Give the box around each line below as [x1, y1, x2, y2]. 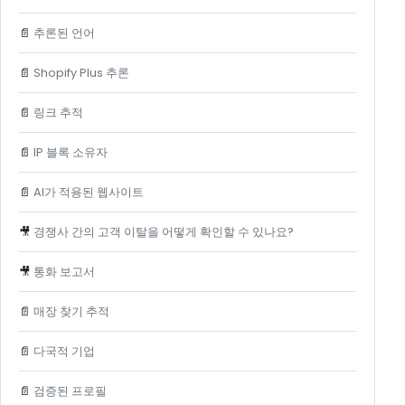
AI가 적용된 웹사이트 [33, 184, 144, 201]
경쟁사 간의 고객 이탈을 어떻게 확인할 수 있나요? [33, 224, 294, 240]
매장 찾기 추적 [33, 304, 109, 320]
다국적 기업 [33, 344, 95, 360]
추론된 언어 [33, 25, 95, 42]
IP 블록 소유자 [33, 145, 108, 161]
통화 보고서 [33, 264, 95, 280]
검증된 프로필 [33, 383, 107, 400]
